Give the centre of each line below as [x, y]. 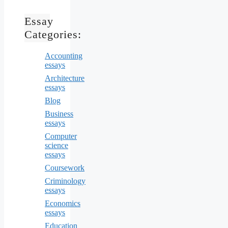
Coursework [65, 168]
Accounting [64, 56]
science [56, 146]
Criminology [65, 181]
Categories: [53, 34]
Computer [61, 136]
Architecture [65, 78]
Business [59, 114]
